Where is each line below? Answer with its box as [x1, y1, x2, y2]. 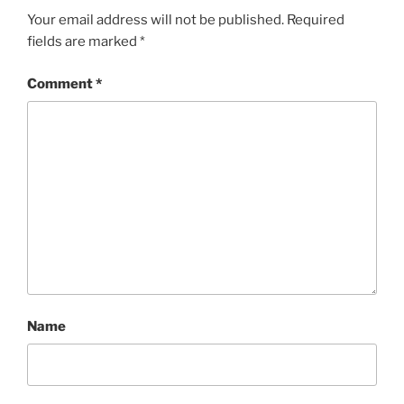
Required [287, 12, 344, 29]
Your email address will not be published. [27, 12, 284, 29]
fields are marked [27, 33, 140, 50]
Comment [27, 75, 96, 92]
